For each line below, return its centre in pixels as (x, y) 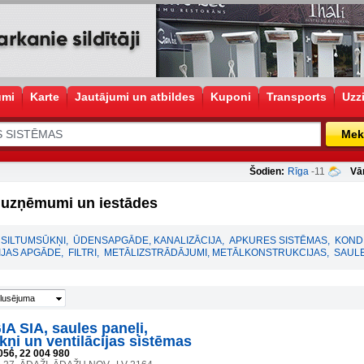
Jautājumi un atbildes (135, 97)
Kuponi (231, 97)
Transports (297, 97)
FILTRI (82, 253)
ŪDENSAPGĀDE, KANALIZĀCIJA (147, 240)
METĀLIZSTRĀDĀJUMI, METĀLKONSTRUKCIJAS (215, 253)
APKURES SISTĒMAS (278, 240)
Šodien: (267, 171)
